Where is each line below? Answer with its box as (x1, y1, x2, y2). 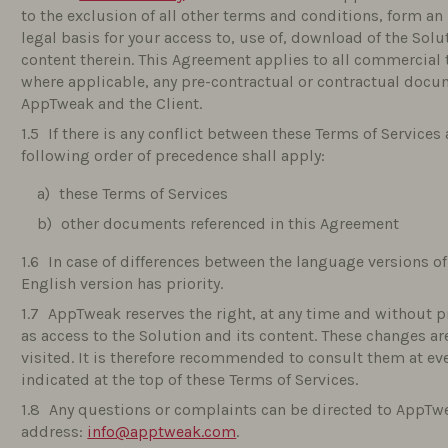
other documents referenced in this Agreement (61, 214, 400, 233)
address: (21, 422, 88, 441)
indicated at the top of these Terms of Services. (21, 370, 359, 389)
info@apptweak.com (87, 422, 237, 441)
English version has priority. (21, 274, 224, 293)
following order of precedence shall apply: (21, 146, 326, 165)
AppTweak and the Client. (21, 94, 203, 113)
